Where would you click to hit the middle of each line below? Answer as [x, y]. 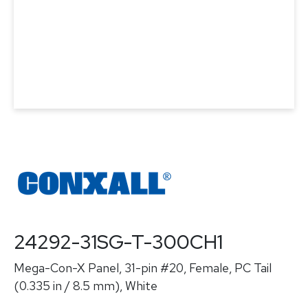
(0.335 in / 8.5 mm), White [86, 286]
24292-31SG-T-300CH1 [118, 242]
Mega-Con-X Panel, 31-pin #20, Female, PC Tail [143, 268]
